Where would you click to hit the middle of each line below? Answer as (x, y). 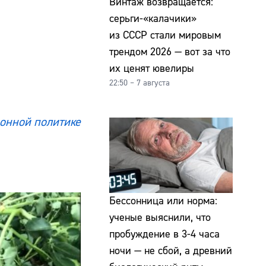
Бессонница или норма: (163, 201)
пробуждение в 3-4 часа (164, 235)
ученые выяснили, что (160, 218)
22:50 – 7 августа (140, 83)
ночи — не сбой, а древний (171, 251)
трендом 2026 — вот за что (170, 52)
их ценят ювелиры (152, 68)
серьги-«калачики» (153, 18)
